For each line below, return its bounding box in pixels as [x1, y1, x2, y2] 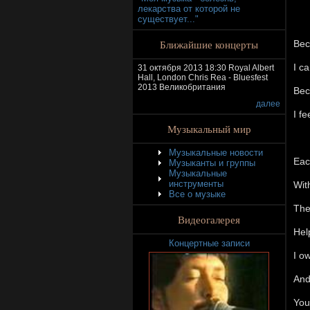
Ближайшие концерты [160, 37, 258, 51]
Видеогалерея [178, 212, 240, 226]
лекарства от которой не [138, 3, 240, 14]
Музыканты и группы [169, 158, 255, 168]
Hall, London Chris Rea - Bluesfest [138, 73, 268, 82]
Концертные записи [168, 238, 250, 248]
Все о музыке [169, 189, 226, 199]
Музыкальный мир [167, 122, 251, 136]
